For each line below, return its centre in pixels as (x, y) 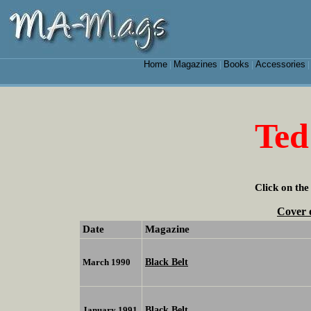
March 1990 (107, 262)
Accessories (280, 64)
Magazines (195, 64)
